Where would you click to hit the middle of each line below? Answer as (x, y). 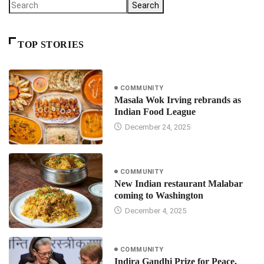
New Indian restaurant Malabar (178, 183)
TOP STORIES (51, 45)
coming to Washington (159, 195)
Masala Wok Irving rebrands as (177, 100)
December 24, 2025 (156, 127)
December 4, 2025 (154, 210)
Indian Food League (155, 111)
